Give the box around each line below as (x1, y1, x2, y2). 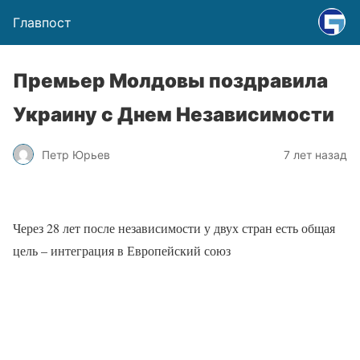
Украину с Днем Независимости (13, 103, 334, 126)
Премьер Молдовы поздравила (13, 69, 328, 92)
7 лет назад (284, 147, 347, 162)
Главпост (13, 14, 72, 31)
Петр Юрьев (42, 147, 110, 162)
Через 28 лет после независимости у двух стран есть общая (13, 219, 335, 236)
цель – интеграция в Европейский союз (13, 242, 231, 259)
